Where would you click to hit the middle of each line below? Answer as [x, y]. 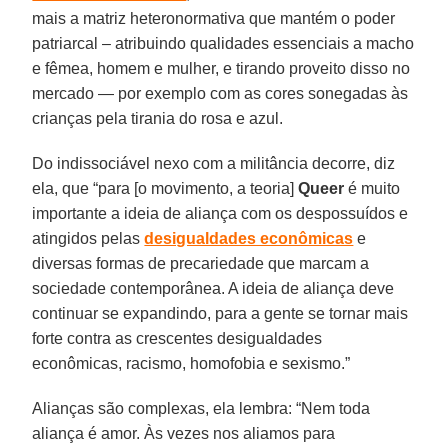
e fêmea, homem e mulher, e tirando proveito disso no [221, 68]
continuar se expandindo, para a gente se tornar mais [220, 313]
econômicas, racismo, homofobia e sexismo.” [191, 363]
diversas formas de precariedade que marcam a [201, 263]
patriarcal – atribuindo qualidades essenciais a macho [223, 43]
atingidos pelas [88, 238]
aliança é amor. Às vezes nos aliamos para [184, 433]
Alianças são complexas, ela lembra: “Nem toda [201, 408]
